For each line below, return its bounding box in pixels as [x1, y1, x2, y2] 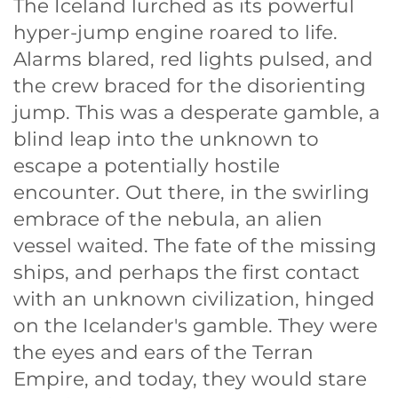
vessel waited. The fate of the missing [13, 234, 377, 258]
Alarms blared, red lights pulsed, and [13, 47, 373, 71]
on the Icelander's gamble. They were [13, 314, 378, 338]
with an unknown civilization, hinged [13, 287, 375, 311]
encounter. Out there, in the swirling [13, 180, 370, 204]
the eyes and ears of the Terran [13, 340, 314, 364]
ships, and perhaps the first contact [13, 260, 360, 284]
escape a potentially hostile [13, 154, 280, 178]
